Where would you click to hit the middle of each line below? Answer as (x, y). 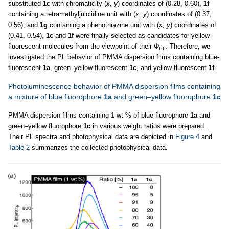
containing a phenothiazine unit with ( (103, 25)
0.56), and (24, 25)
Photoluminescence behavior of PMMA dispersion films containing (114, 87)
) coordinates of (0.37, (179, 14)
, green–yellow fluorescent (90, 68)
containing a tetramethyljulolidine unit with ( (72, 14)
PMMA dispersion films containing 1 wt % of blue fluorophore (99, 116)
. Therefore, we (188, 47)
